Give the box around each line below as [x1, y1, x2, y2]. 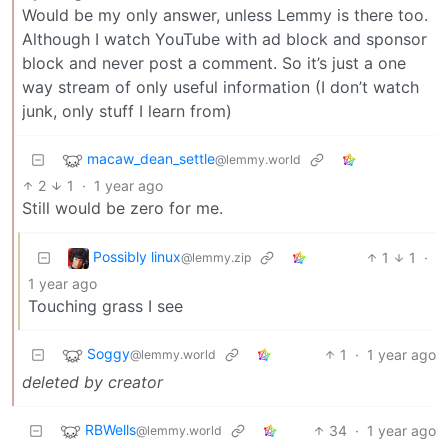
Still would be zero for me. [22, 197, 223, 218]
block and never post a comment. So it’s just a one [22, 52, 406, 73]
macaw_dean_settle [87, 150, 215, 168]
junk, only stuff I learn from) [22, 100, 232, 121]
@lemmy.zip [181, 250, 251, 266]
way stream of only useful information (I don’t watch [22, 76, 419, 97]
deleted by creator [22, 371, 163, 392]
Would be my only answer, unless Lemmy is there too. [22, 4, 428, 25]
